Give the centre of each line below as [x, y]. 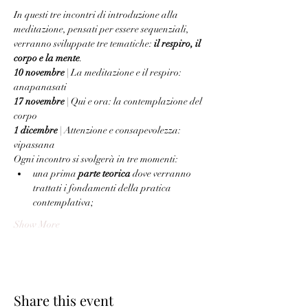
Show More [37, 224]
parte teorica [104, 174]
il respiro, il [178, 44]
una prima [56, 174]
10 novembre [39, 73]
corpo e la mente [47, 58]
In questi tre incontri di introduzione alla [97, 15]
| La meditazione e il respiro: [124, 73]
